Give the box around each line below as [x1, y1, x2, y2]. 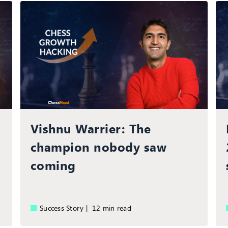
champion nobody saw [30, 138, 167, 155]
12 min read [96, 203, 131, 213]
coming [30, 157, 76, 174]
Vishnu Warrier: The [30, 120, 151, 137]
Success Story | [39, 203, 92, 213]
